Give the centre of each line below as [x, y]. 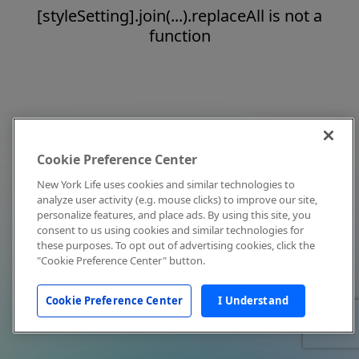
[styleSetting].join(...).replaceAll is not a [179, 16]
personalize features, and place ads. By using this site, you [174, 215]
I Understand [253, 301]
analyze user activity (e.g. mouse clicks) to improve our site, [177, 200]
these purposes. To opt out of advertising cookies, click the [176, 245]
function [179, 36]
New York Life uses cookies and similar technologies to [166, 184]
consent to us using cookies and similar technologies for [170, 230]
